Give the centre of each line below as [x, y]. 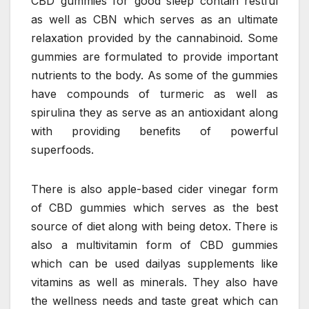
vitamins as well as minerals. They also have [154, 282]
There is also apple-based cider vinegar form [154, 189]
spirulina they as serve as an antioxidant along [154, 112]
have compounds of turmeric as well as [154, 93]
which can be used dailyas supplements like [154, 263]
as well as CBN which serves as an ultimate [154, 19]
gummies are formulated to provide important [154, 56]
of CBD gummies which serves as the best [154, 207]
